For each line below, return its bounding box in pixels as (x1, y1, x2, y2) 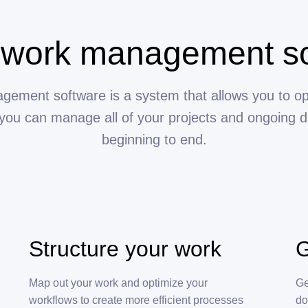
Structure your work (29, 236, 221, 262)
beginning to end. (101, 132, 207, 148)
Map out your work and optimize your (29, 277, 208, 289)
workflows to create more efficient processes (29, 294, 243, 307)
